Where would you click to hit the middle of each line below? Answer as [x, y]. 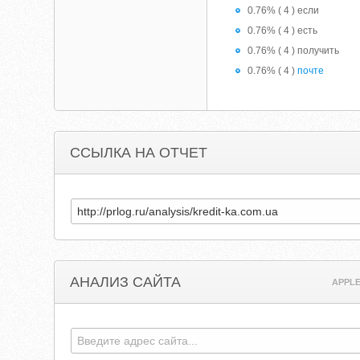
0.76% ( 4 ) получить [294, 51]
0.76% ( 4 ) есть [283, 31]
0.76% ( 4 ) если [284, 10]
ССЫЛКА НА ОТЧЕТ [139, 153]
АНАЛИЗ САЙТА [126, 282]
